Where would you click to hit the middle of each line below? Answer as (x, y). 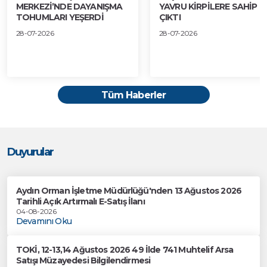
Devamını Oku (44, 221)
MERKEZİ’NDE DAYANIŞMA (69, 7)
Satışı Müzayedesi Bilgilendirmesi (83, 260)
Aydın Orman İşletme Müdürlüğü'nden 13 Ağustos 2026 (129, 191)
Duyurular (30, 152)
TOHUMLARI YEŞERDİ (60, 17)
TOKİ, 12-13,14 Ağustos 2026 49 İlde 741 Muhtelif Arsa (125, 250)
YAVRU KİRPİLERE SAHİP (208, 7)
